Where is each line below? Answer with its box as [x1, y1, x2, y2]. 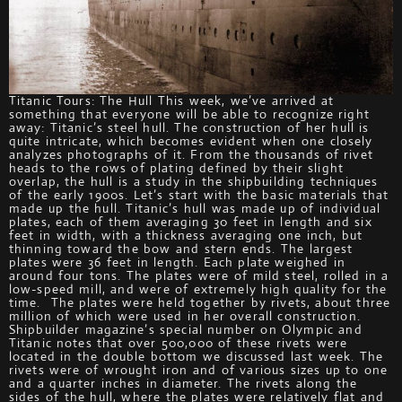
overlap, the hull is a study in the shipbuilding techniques [9, 173, 379, 189]
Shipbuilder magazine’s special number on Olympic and [9, 321, 363, 337]
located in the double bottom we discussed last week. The [9, 348, 384, 364]
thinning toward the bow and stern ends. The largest [9, 240, 354, 257]
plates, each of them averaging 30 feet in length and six [9, 214, 372, 230]
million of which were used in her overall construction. [9, 308, 361, 324]
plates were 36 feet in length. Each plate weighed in [9, 254, 345, 270]
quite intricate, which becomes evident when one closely [9, 133, 373, 149]
